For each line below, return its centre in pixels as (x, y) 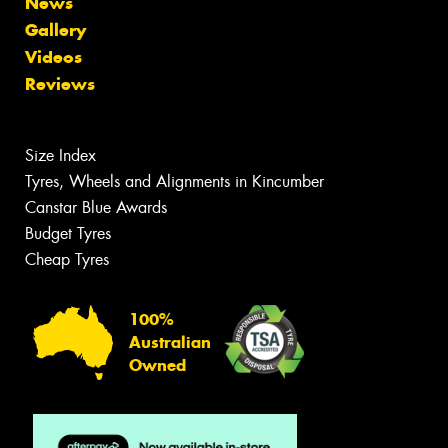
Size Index (60, 156)
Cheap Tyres (67, 260)
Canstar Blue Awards (96, 208)
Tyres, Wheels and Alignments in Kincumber (174, 182)
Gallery (55, 30)
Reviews (60, 84)
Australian (170, 342)
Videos (53, 57)
